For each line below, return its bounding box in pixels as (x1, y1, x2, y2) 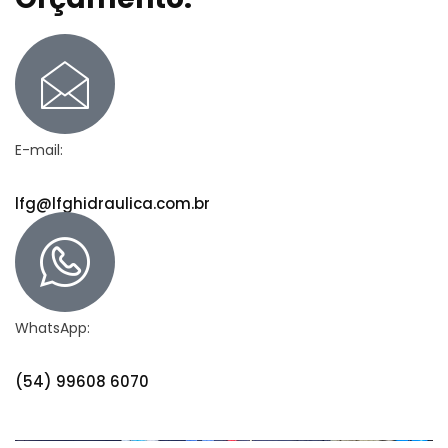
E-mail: (15, 139, 63, 160)
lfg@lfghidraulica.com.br (15, 192, 210, 214)
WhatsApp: (15, 317, 90, 338)
